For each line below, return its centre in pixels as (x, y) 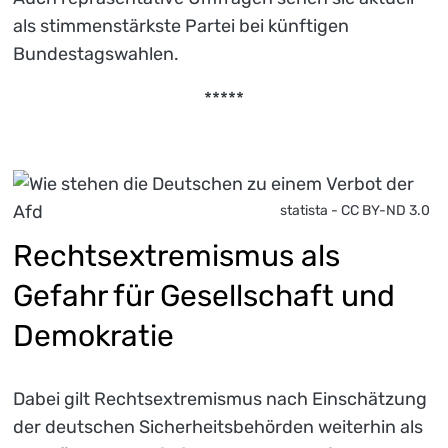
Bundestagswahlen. (96, 53)
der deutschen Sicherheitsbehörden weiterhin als (218, 426)
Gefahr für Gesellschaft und (204, 295)
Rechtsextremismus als (176, 255)
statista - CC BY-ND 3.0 (355, 210)
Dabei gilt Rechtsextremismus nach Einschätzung (220, 398)
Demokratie (93, 335)
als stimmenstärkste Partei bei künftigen (181, 25)
